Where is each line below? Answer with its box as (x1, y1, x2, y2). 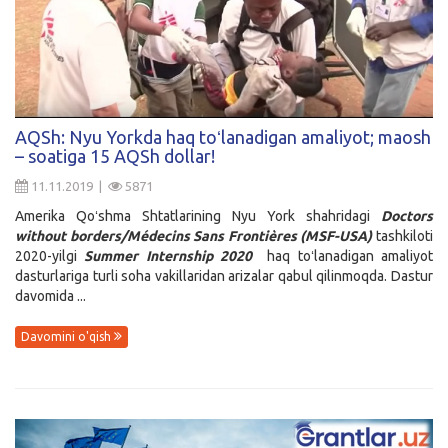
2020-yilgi (15, 247, 85, 264)
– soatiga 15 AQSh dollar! (15, 145, 215, 166)
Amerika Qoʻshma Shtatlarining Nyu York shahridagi (15, 207, 381, 224)
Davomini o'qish (21, 330, 114, 344)
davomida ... (15, 287, 86, 304)
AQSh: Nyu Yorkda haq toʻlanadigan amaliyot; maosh (15, 126, 431, 147)
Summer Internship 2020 (84, 247, 253, 264)
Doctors (381, 207, 433, 224)
